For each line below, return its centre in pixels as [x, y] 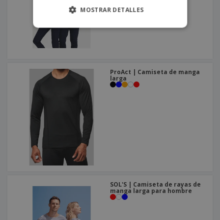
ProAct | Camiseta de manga [155, 72]
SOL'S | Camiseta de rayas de [155, 184]
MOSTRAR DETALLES [112, 10]
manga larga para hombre [151, 191]
